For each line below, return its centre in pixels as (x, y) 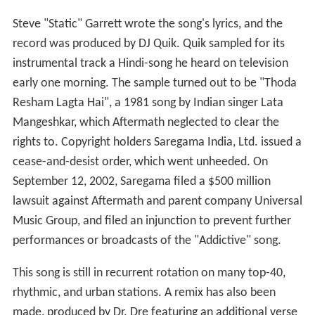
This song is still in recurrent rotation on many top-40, (149, 273)
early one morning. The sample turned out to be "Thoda (154, 83)
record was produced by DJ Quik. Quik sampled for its (148, 44)
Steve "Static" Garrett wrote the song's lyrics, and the (147, 24)
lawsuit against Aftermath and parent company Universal (157, 201)
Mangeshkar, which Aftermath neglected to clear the (146, 122)
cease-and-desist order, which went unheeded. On (140, 162)
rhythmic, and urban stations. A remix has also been (144, 292)
